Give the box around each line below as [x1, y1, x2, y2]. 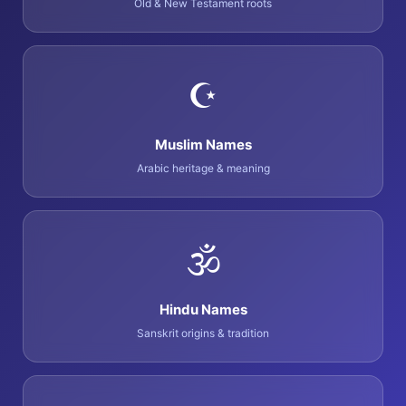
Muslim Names [154, 136, 252, 154]
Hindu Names [159, 301, 247, 319]
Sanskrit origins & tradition [137, 326, 269, 341]
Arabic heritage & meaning [136, 161, 270, 176]
